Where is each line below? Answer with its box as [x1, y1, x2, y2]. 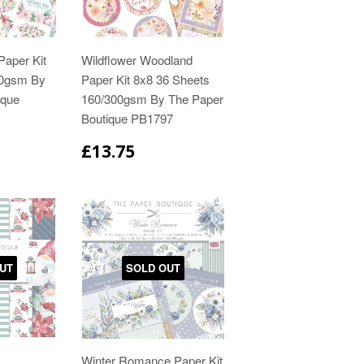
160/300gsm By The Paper [81, 90, 224, 108]
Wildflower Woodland [81, 51, 193, 69]
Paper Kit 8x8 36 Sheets [81, 71, 210, 89]
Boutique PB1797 [81, 110, 174, 128]
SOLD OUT [125, 259, 180, 275]
